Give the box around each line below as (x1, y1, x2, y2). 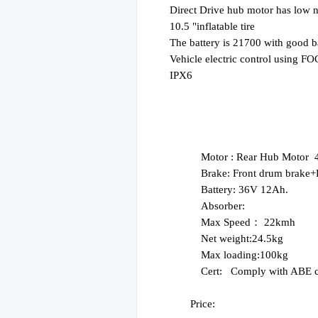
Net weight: (200, 233, 252, 244)
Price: (190, 298, 219, 309)
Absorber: (200, 200, 245, 212)
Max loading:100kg (200, 249, 297, 261)
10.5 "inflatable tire (170, 21, 256, 32)
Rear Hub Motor (236, 151, 309, 163)
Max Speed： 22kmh (200, 216, 304, 228)
